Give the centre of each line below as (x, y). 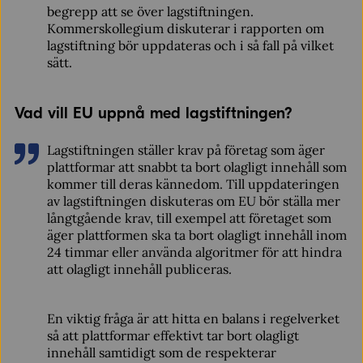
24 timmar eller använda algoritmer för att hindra (194, 252)
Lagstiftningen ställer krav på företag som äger (186, 150)
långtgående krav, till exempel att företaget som (189, 218)
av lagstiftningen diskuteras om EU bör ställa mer (193, 201)
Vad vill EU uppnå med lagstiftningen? (153, 113)
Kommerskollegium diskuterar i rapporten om (185, 28)
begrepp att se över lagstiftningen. (150, 11)
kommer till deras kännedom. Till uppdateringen (193, 184)
